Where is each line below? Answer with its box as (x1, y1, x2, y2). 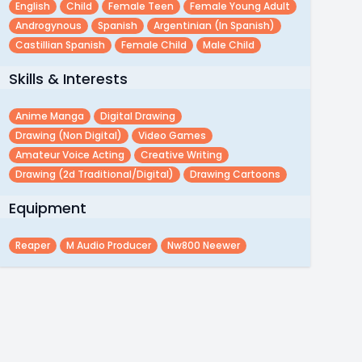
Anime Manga (15, 109, 84, 123)
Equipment (8, 198, 86, 218)
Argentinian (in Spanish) (153, 19, 275, 32)
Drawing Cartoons (189, 167, 280, 181)
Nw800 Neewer (166, 238, 240, 252)
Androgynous (15, 19, 82, 32)
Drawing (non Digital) (15, 128, 122, 142)
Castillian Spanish (15, 38, 105, 52)
